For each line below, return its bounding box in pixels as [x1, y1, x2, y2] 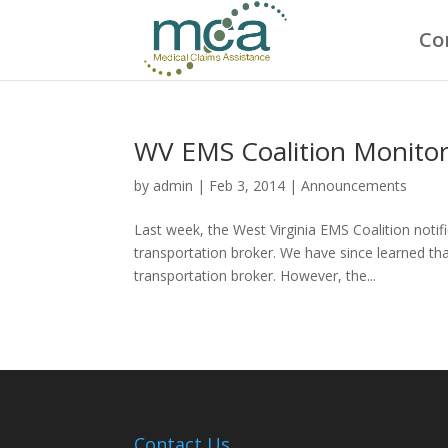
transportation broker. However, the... [134, 266, 377, 285]
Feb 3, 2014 [209, 176, 286, 195]
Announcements [301, 176, 408, 195]
